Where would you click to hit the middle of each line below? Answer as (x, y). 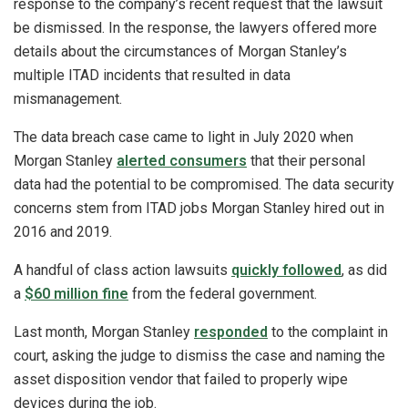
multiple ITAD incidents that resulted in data (152, 76)
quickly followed (286, 270)
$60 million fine (76, 294)
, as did (364, 270)
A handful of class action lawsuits (122, 270)
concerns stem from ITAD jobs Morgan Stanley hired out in (199, 209)
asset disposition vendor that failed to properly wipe (181, 380)
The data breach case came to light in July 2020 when (184, 138)
